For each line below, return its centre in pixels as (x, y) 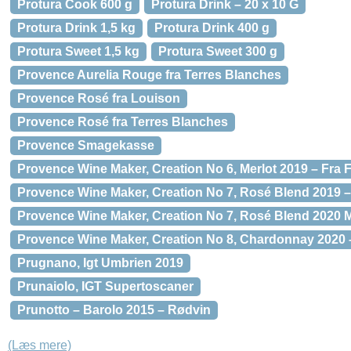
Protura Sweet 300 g (218, 51)
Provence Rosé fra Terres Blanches (123, 122)
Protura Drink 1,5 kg (76, 28)
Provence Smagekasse (86, 145)
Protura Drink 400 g (212, 28)
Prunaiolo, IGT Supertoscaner (105, 286)
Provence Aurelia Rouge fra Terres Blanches (149, 75)
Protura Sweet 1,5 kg (78, 51)
